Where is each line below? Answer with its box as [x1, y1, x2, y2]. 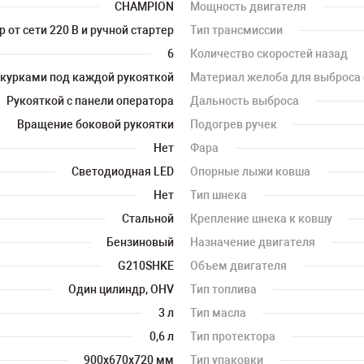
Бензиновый [106, 236, 174, 249]
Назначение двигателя [190, 236, 315, 249]
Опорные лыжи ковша [190, 165, 310, 178]
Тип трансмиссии [190, 24, 283, 37]
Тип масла [190, 306, 246, 319]
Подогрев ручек [190, 118, 277, 131]
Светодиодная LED [71, 165, 174, 178]
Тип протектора [190, 330, 275, 343]
